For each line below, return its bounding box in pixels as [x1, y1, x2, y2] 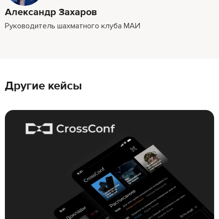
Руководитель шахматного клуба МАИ [5, 21, 140, 31]
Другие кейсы [5, 78, 82, 93]
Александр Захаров [5, 6, 97, 18]
